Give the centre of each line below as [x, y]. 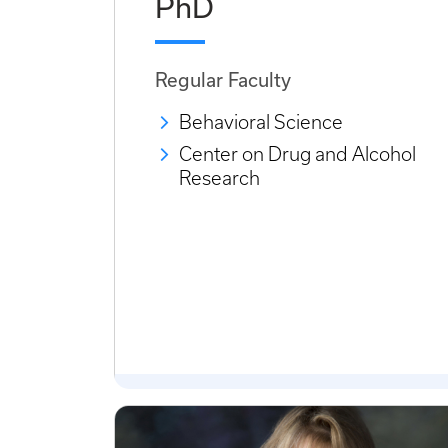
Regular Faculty [223, 80]
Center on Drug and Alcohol [297, 155]
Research [219, 179]
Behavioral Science [261, 123]
